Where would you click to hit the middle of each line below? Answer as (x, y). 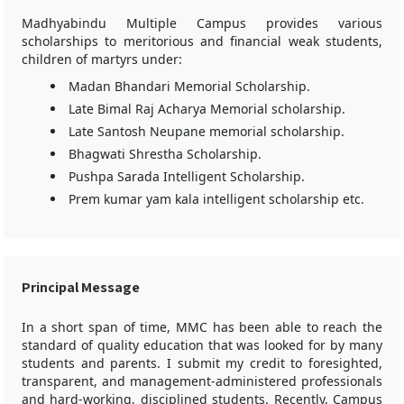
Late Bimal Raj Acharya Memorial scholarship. (207, 109)
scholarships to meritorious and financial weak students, (202, 41)
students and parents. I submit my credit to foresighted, (202, 363)
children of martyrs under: (102, 59)
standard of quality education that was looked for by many (202, 345)
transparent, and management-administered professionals (202, 381)
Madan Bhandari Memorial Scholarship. (189, 86)
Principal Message (81, 287)
